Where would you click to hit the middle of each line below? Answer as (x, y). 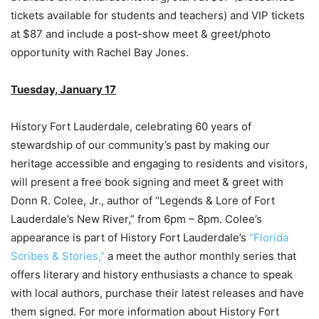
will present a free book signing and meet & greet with (147, 182)
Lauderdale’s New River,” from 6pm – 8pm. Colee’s (136, 219)
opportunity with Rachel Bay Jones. (100, 53)
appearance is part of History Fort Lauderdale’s (130, 238)
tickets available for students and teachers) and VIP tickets (158, 16)
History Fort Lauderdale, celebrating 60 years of (131, 127)
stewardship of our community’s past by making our (140, 145)
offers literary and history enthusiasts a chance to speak (152, 275)
